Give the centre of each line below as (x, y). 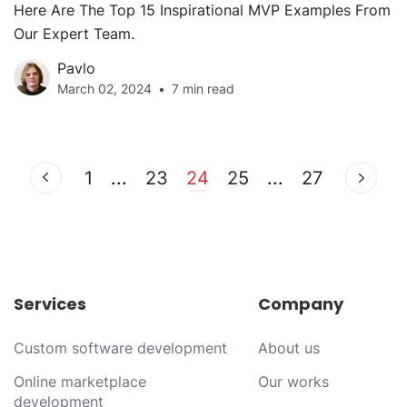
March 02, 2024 (104, 89)
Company (300, 304)
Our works (293, 382)
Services (50, 304)
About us (288, 348)
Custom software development (120, 348)
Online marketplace (80, 382)
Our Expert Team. (74, 34)
